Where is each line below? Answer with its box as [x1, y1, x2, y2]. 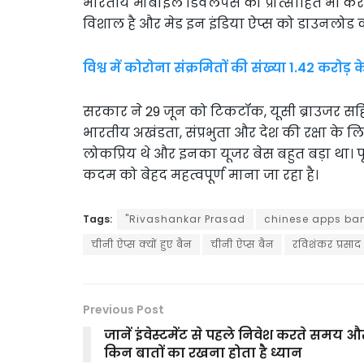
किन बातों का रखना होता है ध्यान [104, 343, 302, 362]
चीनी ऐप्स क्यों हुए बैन [91, 236, 192, 251]
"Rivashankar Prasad [125, 211, 245, 226]
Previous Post [83, 301, 164, 318]
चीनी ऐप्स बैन [210, 236, 274, 251]
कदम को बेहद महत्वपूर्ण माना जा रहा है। [83, 165, 318, 184]
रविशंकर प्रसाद [292, 236, 362, 251]
